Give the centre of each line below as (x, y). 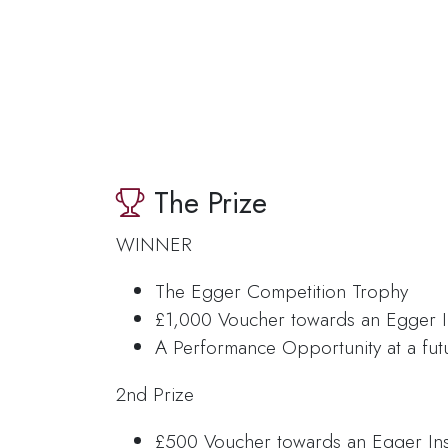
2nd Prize (155, 393)
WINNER (154, 243)
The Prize (206, 202)
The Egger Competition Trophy (281, 290)
